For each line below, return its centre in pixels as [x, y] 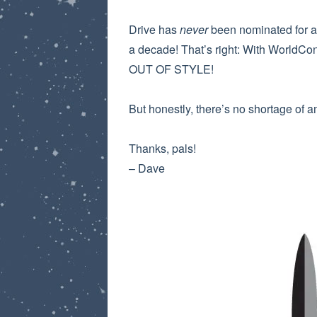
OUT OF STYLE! [171, 69]
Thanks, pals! [162, 148]
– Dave [147, 168]
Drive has [154, 29]
